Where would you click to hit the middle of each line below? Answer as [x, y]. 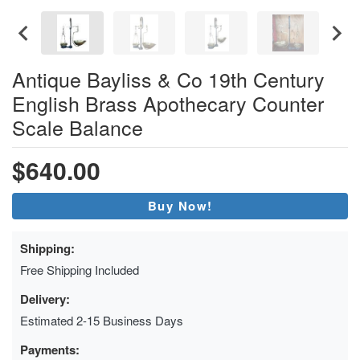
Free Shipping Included [80, 269]
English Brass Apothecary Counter [168, 102]
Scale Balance [78, 127]
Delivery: [45, 299]
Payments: [50, 349]
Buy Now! [180, 205]
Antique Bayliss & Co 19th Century [168, 78]
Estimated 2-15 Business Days [102, 320]
